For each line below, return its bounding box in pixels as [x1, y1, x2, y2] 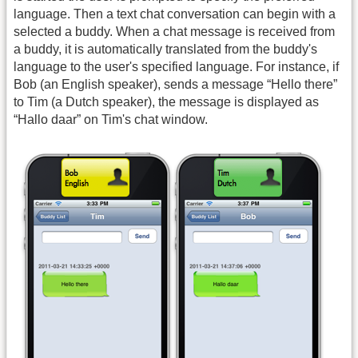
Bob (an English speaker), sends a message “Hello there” [14, 78, 337, 92]
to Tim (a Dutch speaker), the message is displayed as [14, 95, 319, 109]
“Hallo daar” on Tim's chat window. [14, 113, 208, 127]
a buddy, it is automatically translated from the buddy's [14, 42, 317, 57]
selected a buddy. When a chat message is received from [14, 25, 335, 39]
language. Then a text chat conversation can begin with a [14, 7, 336, 22]
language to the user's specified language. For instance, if [14, 60, 339, 74]
